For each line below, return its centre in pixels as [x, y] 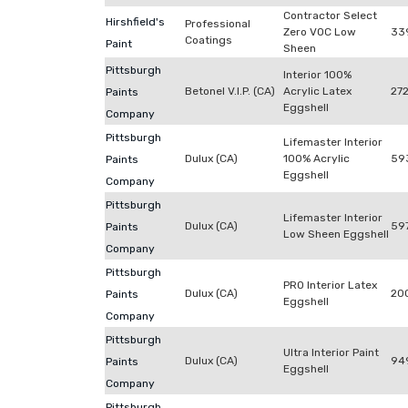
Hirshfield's [135, 22]
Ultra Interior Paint [331, 352]
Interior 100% [317, 75]
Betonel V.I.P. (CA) [230, 91]
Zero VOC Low [320, 32]
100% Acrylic [316, 158]
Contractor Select [330, 15]
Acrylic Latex [317, 91]
